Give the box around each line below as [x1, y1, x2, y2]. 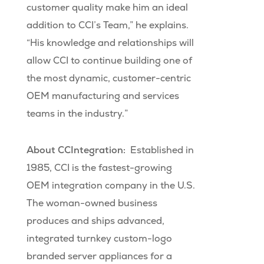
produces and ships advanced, [26, 214, 164, 227]
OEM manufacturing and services [26, 90, 179, 103]
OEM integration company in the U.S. [26, 179, 195, 192]
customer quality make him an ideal [26, 1, 188, 14]
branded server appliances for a [26, 250, 172, 263]
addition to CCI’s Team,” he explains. [26, 19, 189, 32]
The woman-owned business [26, 197, 157, 210]
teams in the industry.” [26, 107, 128, 120]
